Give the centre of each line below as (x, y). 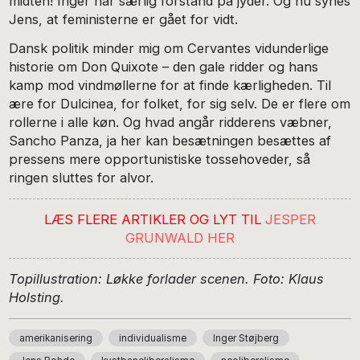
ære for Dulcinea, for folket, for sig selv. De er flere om (180, 104)
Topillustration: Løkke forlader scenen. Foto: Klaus (167, 278)
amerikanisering (56, 339)
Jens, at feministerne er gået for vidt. (124, 19)
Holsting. (37, 297)
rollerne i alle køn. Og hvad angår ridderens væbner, (171, 123)
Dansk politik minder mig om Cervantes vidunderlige (169, 49)
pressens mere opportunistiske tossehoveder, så (160, 160)
